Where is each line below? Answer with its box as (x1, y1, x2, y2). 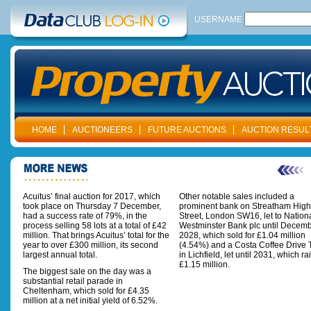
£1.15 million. (179, 260, 234, 269)
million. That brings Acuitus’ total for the (23, 230, 169, 240)
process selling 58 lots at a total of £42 (23, 221, 167, 230)
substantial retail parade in (23, 276, 123, 286)
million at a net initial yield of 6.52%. (23, 296, 162, 305)
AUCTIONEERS (72, 125, 133, 135)
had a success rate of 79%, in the (23, 211, 147, 221)
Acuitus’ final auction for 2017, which (23, 192, 160, 201)
